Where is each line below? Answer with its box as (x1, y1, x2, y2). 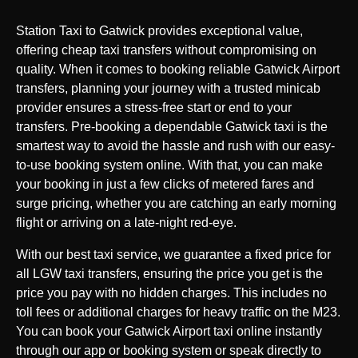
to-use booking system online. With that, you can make (16, 157, 323, 172)
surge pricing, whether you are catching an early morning (16, 196, 336, 210)
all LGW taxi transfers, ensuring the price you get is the (16, 266, 323, 280)
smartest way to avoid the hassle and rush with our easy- (16, 138, 335, 153)
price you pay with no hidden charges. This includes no (16, 285, 327, 300)
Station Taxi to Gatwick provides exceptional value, (16, 23, 303, 38)
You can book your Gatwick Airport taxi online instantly (16, 324, 322, 338)
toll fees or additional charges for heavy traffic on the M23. (16, 304, 340, 319)
